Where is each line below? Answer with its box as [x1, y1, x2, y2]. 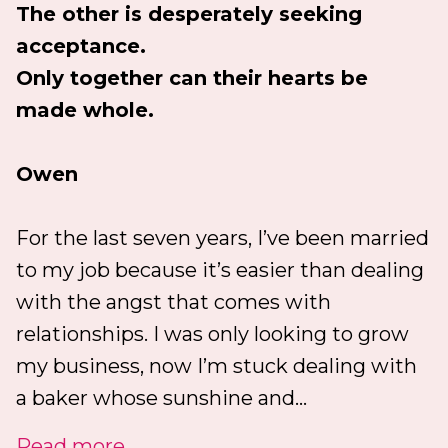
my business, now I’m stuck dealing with [16, 353, 417, 378]
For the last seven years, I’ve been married [16, 225, 429, 250]
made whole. [16, 97, 154, 122]
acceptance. [16, 33, 146, 58]
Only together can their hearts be [16, 65, 368, 90]
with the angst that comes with [16, 289, 331, 314]
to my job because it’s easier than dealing [16, 257, 424, 282]
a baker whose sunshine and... [16, 385, 307, 410]
